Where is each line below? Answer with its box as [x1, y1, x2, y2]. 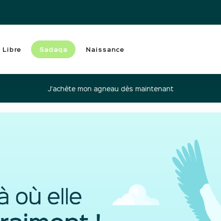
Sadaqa [39, 45, 68, 54]
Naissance [85, 45, 125, 54]
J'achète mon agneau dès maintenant [47, 84, 174, 93]
